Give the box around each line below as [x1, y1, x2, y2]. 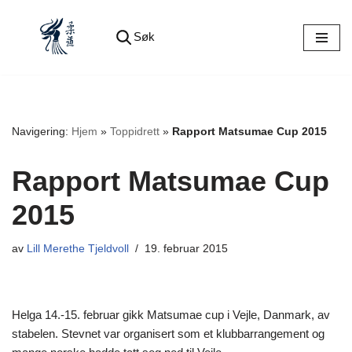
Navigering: [12, 125, 71, 138]
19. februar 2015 [145, 243, 228, 255]
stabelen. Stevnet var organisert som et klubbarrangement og [12, 327, 324, 341]
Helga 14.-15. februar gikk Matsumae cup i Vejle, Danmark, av [12, 308, 330, 322]
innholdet [12, 73, 57, 86]
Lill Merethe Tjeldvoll [27, 243, 129, 255]
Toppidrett [110, 125, 159, 138]
